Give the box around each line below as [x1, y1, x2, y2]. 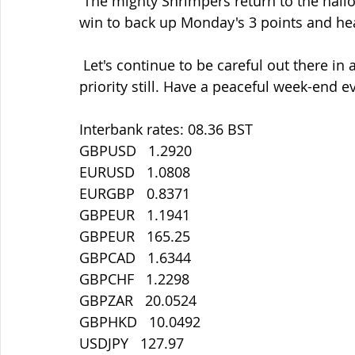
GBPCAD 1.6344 [79, 248, 191, 267]
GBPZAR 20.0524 [79, 291, 197, 310]
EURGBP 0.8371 [79, 184, 190, 203]
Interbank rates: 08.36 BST [79, 120, 253, 139]
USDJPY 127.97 [79, 334, 184, 353]
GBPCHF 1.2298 [79, 269, 189, 288]
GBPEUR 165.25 [79, 227, 190, 246]
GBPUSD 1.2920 [79, 141, 192, 160]
